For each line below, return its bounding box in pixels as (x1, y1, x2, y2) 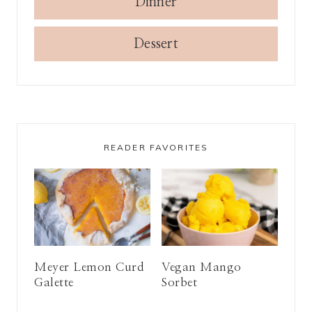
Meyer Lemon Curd (34, 261, 145, 274)
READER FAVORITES (103, 141, 209, 153)
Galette (34, 276, 74, 289)
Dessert (133, 36, 179, 51)
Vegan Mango (162, 261, 242, 274)
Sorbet (162, 276, 198, 289)
